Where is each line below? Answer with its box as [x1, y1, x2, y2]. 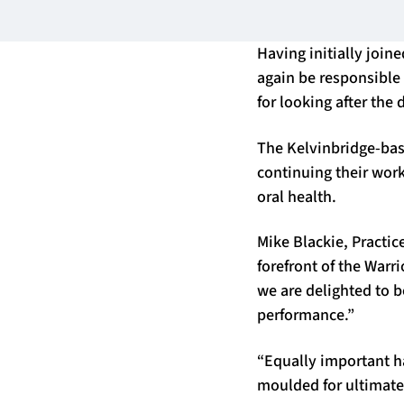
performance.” [257, 303, 354, 327]
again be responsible [257, 66, 400, 90]
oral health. [257, 184, 336, 208]
